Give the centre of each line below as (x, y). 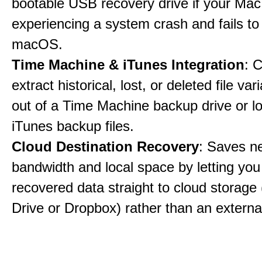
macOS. (37, 44)
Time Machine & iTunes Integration (128, 65)
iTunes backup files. (73, 126)
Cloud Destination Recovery (105, 146)
